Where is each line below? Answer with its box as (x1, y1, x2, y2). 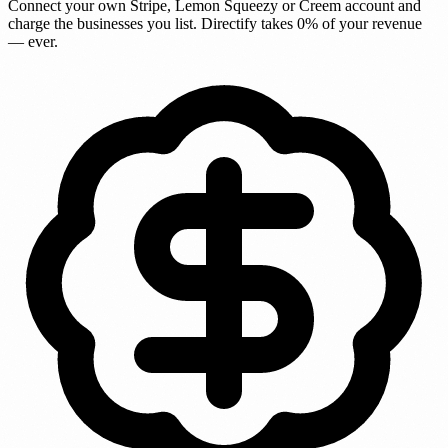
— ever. (8, 33, 58, 51)
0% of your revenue (297, 15, 422, 33)
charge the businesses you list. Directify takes (8, 15, 297, 33)
